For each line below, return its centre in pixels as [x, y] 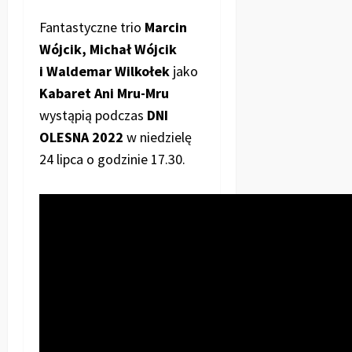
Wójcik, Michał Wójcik [108, 49]
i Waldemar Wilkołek [104, 71]
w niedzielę [158, 137]
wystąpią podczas [93, 115]
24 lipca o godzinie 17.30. [112, 159]
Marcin [164, 27]
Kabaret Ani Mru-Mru [104, 93]
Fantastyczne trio [90, 27]
